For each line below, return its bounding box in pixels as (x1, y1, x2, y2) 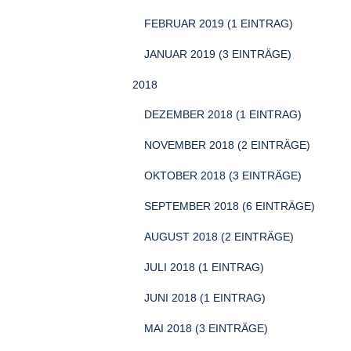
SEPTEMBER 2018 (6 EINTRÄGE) (144, 200, 315, 212)
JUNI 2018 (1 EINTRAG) (144, 291, 266, 304)
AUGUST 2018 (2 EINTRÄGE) (144, 230, 294, 243)
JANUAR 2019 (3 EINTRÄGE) (144, 48, 291, 60)
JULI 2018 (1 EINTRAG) (144, 261, 264, 273)
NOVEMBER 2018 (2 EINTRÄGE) (144, 139, 310, 151)
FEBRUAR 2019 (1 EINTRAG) (144, 17, 293, 30)
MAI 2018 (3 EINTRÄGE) (144, 322, 268, 335)
